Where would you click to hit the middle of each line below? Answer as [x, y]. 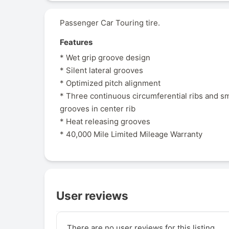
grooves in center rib [98, 109]
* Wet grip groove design [105, 58]
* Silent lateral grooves [101, 71]
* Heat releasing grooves [105, 122]
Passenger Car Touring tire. [110, 22]
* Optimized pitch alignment [110, 83]
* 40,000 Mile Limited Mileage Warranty [131, 134]
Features [76, 42]
